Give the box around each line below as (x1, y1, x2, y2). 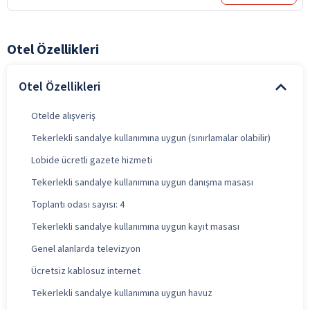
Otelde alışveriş (31, 109, 95, 123)
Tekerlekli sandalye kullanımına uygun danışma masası (31, 175, 253, 190)
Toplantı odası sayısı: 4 (31, 197, 125, 212)
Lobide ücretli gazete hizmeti (31, 153, 152, 167)
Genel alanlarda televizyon (31, 241, 140, 256)
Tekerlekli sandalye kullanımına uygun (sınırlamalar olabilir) (31, 131, 271, 145)
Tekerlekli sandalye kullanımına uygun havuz (31, 286, 212, 300)
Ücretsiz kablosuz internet (31, 264, 140, 278)
